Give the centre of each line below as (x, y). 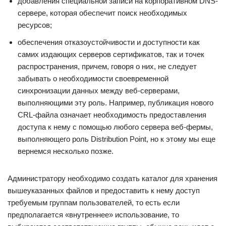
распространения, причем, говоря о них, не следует (107, 66)
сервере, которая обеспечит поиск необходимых (102, 13)
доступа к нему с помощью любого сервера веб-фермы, (115, 127)
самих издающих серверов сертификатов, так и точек (111, 54)
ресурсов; (35, 25)
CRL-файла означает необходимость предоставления (112, 115)
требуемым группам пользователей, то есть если (94, 203)
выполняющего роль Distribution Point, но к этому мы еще (117, 139)
